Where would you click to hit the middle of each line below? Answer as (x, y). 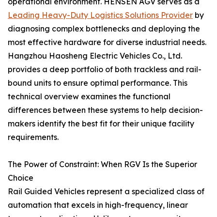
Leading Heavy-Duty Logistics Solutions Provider (100, 15)
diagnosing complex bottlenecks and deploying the (104, 29)
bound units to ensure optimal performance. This (98, 83)
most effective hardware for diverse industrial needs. (107, 42)
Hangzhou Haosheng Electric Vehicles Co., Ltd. (95, 56)
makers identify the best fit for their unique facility (101, 124)
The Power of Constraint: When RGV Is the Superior (102, 164)
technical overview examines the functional (89, 96)
